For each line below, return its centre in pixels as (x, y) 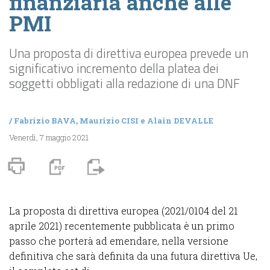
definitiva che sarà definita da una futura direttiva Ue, (133, 256)
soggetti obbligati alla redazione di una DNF (124, 83)
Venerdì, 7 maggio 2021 (49, 137)
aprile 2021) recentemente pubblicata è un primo (122, 225)
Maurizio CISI (109, 120)
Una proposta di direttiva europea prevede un (129, 53)
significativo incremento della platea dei (114, 68)
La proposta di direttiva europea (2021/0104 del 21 (124, 210)
